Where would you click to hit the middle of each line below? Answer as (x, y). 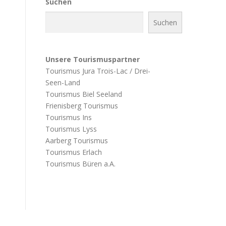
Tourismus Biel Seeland (84, 94)
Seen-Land (63, 82)
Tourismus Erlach (74, 152)
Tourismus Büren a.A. (80, 163)
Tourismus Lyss (71, 129)
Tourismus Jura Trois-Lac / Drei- (98, 71)
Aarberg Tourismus (77, 140)
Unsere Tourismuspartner (93, 59)
